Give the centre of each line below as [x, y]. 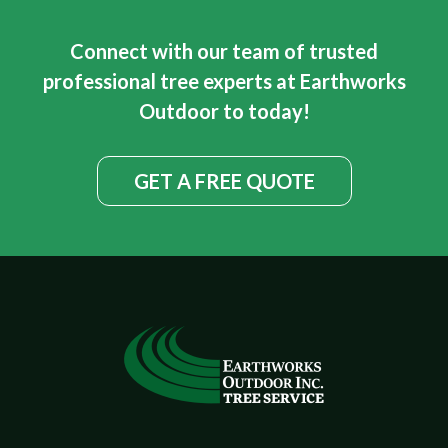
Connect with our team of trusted [224, 51]
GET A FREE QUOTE [224, 181]
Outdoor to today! [224, 111]
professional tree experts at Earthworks [224, 81]
